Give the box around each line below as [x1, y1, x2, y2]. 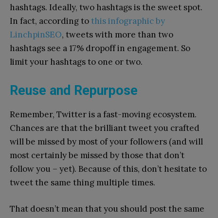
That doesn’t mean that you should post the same [10, 203, 204, 214]
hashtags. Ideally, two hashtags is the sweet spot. [10, 1, 202, 13]
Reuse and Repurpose [10, 82, 138, 98]
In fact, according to [10, 15, 91, 26]
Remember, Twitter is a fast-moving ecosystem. [10, 109, 197, 120]
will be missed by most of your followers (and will [10, 136, 203, 147]
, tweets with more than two [62, 29, 173, 40]
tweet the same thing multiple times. [10, 177, 155, 188]
